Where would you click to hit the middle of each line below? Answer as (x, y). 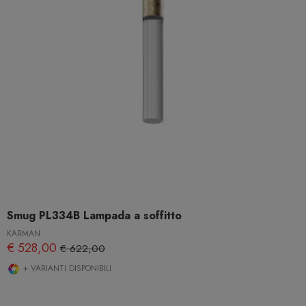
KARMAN (24, 234)
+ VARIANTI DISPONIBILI (66, 269)
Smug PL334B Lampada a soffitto (94, 216)
